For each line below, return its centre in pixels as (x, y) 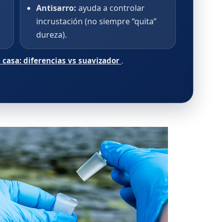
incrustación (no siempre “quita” (96, 21)
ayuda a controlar (110, 8)
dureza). (51, 35)
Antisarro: (56, 8)
